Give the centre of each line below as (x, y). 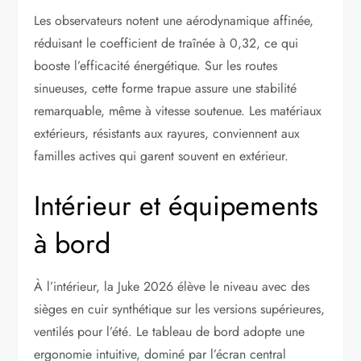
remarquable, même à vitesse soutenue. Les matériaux (178, 111)
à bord (73, 244)
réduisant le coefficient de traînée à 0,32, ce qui (166, 44)
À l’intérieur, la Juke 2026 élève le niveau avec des (172, 287)
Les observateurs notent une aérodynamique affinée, (174, 21)
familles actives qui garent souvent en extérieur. (162, 156)
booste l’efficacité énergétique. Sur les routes (156, 66)
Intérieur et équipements (176, 206)
